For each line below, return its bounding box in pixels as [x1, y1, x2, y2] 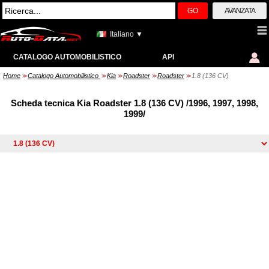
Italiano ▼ [110, 30, 143, 38]
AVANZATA [224, 7, 255, 15]
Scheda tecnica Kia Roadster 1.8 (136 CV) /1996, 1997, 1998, [11, 98, 258, 108]
